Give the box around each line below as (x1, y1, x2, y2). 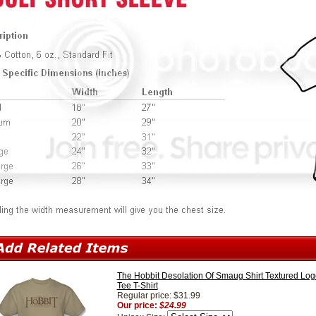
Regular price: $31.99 (116, 291, 200, 301)
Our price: (116, 300, 159, 311)
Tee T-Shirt (116, 281, 158, 291)
